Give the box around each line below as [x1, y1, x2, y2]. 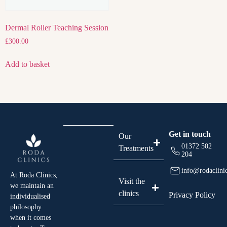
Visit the [119, 177, 145, 186]
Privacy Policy [169, 191, 216, 200]
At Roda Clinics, [10, 171, 58, 179]
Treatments [119, 144, 154, 153]
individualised [10, 192, 50, 200]
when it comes [10, 213, 51, 221]
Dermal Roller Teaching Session [5, 23, 108, 32]
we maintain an [10, 181, 54, 190]
